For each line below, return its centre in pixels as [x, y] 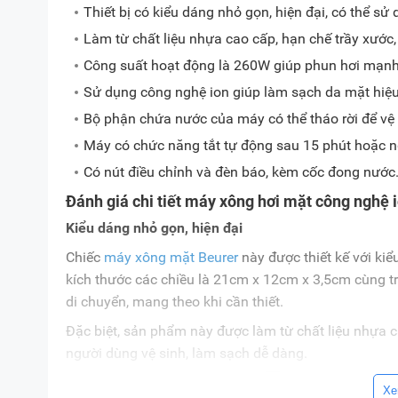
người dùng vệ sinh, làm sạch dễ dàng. [187, 353]
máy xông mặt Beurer [171, 257]
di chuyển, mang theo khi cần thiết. [175, 302]
